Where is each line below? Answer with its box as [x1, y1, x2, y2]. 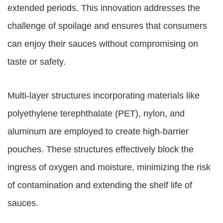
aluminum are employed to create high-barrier [7, 126, 189, 136]
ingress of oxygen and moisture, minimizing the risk [7, 162, 211, 172]
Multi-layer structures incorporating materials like [7, 91, 200, 101]
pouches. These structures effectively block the [7, 144, 194, 154]
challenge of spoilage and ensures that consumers [7, 21, 207, 31]
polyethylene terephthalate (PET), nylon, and [7, 109, 185, 118]
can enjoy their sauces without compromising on [7, 39, 198, 49]
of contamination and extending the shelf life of [7, 180, 192, 190]
